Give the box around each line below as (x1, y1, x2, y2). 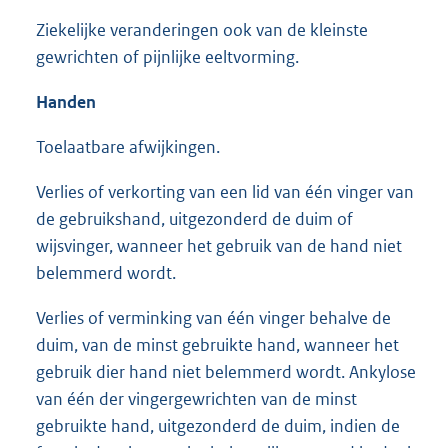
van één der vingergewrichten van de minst (36, 387, 357, 410)
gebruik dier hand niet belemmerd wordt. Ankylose (36, 360, 416, 383)
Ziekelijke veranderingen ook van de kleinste (36, 18, 368, 41)
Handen (36, 90, 96, 113)
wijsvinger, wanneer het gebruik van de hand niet (36, 234, 402, 257)
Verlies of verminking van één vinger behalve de (36, 306, 391, 329)
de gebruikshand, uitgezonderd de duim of (36, 207, 353, 230)
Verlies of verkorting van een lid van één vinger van (36, 180, 414, 203)
